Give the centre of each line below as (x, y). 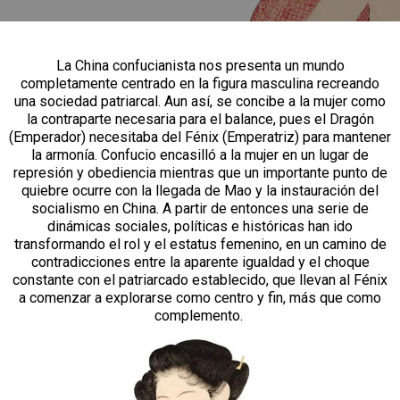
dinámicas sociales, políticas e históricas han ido (200, 226)
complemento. (198, 315)
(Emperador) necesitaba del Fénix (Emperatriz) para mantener (200, 137)
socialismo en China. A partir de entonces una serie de (200, 208)
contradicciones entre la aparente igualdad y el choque (200, 262)
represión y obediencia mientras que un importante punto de (200, 172)
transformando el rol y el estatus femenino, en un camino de (200, 244)
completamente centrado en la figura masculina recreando (200, 83)
